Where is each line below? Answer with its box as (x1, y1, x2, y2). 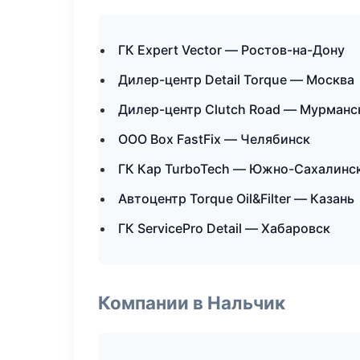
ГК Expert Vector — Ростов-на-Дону (118, 42, 345, 58)
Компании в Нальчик (98, 292, 285, 313)
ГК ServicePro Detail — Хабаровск (118, 220, 330, 236)
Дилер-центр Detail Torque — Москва (118, 72, 354, 88)
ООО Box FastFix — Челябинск (118, 131, 310, 147)
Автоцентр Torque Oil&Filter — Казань (118, 190, 354, 207)
